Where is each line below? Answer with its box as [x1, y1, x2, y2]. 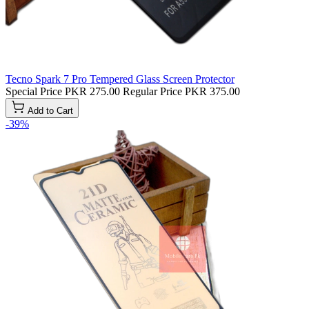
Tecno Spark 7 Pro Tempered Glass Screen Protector [6, 72, 235, 85]
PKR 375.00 [185, 85, 240, 97]
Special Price [6, 85, 62, 97]
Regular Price [123, 85, 182, 97]
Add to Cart [28, 105, 73, 116]
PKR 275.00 [65, 85, 120, 97]
